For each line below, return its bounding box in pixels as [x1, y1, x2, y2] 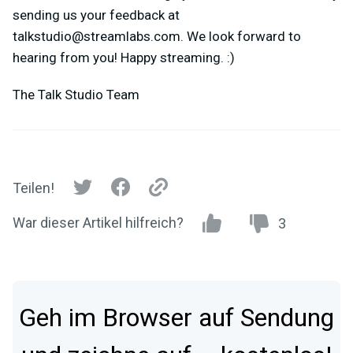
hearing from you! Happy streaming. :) [13, 49, 235, 65]
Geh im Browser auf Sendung [19, 299, 334, 336]
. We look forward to [180, 28, 301, 44]
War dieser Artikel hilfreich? [13, 214, 184, 231]
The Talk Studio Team [13, 86, 139, 102]
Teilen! [13, 180, 54, 197]
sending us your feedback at [13, 6, 180, 23]
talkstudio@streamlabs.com [13, 28, 180, 44]
